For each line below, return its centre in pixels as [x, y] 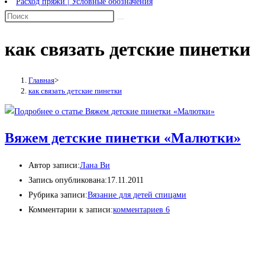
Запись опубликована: [68, 180]
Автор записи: [54, 166]
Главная [41, 80]
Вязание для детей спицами [137, 195]
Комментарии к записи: [71, 210]
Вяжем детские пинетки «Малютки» [123, 138]
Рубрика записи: [58, 195]
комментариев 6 [141, 210]
